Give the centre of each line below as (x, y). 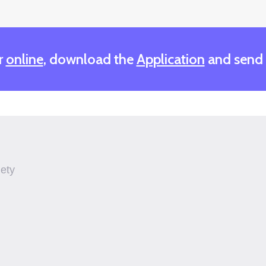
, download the (90, 59)
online (24, 59)
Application (170, 59)
